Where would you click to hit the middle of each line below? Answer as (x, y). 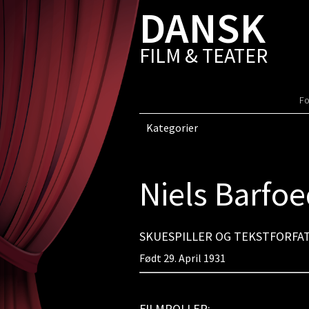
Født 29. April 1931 (182, 258)
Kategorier (172, 128)
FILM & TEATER (203, 55)
